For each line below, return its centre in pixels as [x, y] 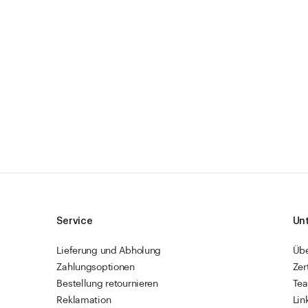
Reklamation [84, 300]
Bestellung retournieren [107, 284]
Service [75, 221]
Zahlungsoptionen [96, 267]
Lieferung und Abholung [109, 251]
